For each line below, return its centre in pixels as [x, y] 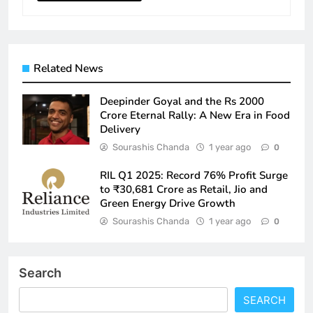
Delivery [120, 129]
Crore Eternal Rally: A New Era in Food [195, 115]
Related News [68, 68]
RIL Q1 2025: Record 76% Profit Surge [194, 175]
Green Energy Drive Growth [168, 203]
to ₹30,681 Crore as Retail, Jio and [184, 189]
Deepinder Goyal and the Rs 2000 [182, 101]
